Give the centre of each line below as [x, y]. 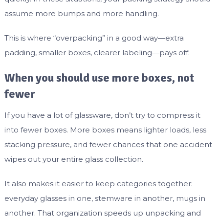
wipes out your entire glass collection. [74, 159]
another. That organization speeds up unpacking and [102, 213]
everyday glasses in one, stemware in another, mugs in [105, 198]
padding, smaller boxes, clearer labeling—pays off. [97, 53]
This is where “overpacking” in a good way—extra [94, 38]
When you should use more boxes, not [99, 78]
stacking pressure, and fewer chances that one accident [108, 145]
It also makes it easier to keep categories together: [98, 184]
